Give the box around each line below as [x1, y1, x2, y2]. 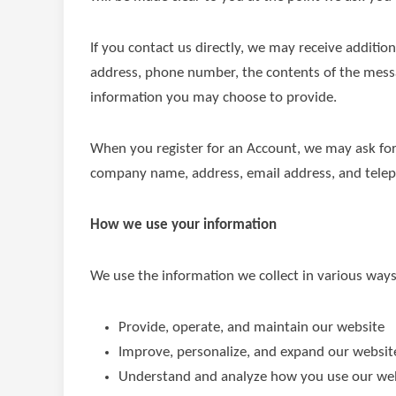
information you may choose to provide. [90, 90, 337, 105]
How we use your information [90, 217, 277, 232]
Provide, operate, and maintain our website [118, 320, 385, 335]
